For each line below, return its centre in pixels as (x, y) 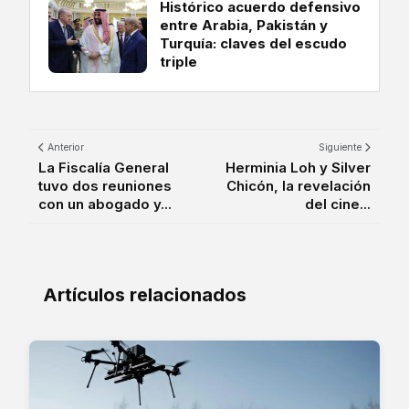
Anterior (64, 147)
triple (178, 61)
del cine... (338, 204)
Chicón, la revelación (299, 185)
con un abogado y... (105, 204)
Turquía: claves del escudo (253, 43)
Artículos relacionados (145, 294)
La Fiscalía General (104, 167)
